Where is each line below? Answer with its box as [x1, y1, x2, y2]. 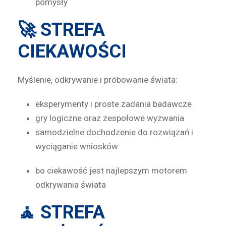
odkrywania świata [35, 180, 106, 190]
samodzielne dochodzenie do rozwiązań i [35, 127, 193, 138]
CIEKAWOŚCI [18, 41, 127, 63]
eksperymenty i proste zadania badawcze [35, 99, 192, 109]
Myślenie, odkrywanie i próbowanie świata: [18, 75, 178, 85]
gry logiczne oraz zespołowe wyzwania [35, 113, 184, 124]
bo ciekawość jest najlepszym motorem [35, 165, 187, 176]
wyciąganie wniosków [35, 141, 118, 152]
